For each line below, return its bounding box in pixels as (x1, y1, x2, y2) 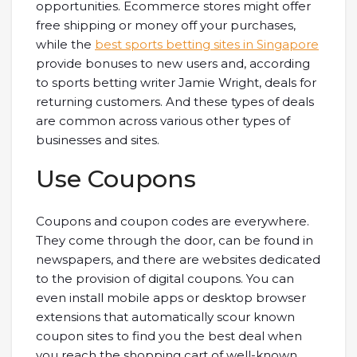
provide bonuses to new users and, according (36, 56, 310, 72)
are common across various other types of (36, 113, 290, 129)
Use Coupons (36, 164, 196, 194)
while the (36, 37, 95, 53)
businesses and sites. (36, 132, 159, 148)
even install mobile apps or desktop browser (36, 290, 306, 306)
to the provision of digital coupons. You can (36, 271, 294, 287)
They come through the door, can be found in (36, 233, 313, 249)
